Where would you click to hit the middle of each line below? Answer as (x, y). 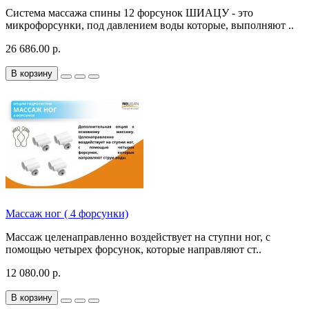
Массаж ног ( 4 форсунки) (67, 214)
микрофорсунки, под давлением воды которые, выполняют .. (150, 26)
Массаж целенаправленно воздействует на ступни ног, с (138, 237)
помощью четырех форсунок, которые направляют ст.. (133, 250)
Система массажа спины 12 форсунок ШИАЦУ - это (129, 13)
